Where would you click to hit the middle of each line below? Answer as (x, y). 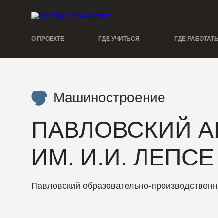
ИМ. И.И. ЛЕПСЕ (123, 158)
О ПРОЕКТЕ (48, 39)
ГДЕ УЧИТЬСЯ (119, 39)
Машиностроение (109, 98)
